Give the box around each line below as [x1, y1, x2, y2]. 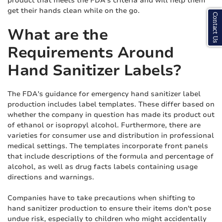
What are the [7, 25, 108, 45]
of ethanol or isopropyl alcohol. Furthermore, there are [7, 120, 201, 130]
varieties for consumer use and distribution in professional [7, 131, 214, 140]
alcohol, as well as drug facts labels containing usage [7, 162, 198, 171]
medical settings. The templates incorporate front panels [7, 141, 208, 151]
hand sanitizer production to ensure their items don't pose [7, 204, 211, 213]
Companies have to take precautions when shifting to [7, 193, 195, 203]
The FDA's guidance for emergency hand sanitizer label [7, 89, 201, 99]
